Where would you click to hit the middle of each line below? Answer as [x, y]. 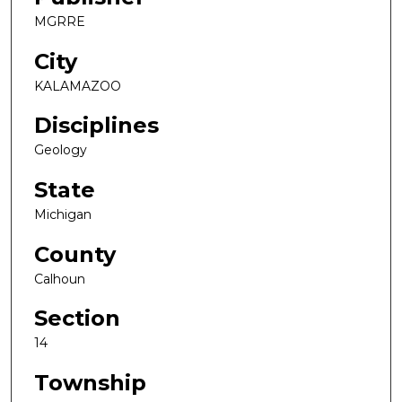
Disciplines [96, 126]
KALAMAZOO [78, 86]
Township [90, 383]
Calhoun [60, 279]
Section [77, 319]
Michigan [63, 215]
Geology [61, 150]
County [75, 254]
